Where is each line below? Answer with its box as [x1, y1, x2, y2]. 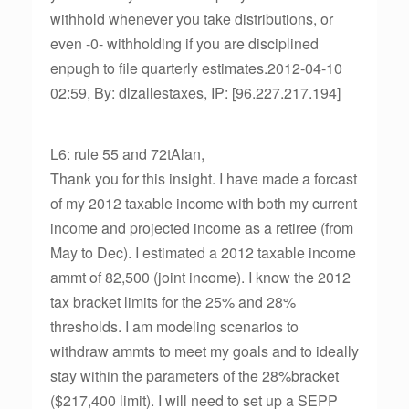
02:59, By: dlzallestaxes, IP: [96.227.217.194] [50, 82, 341, 103]
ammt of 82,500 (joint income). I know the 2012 [50, 267, 351, 288]
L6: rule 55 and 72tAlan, [50, 143, 204, 164]
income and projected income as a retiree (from [50, 217, 353, 238]
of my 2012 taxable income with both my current [50, 193, 357, 214]
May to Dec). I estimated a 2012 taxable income [50, 242, 356, 263]
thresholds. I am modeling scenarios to [50, 316, 299, 337]
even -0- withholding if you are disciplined [50, 33, 319, 54]
